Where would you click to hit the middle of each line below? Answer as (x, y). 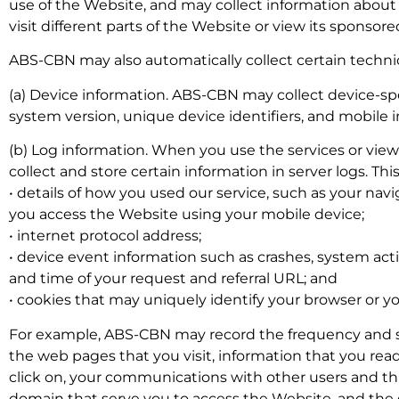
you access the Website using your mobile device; (187, 215)
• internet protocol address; (105, 236)
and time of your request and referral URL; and (173, 279)
